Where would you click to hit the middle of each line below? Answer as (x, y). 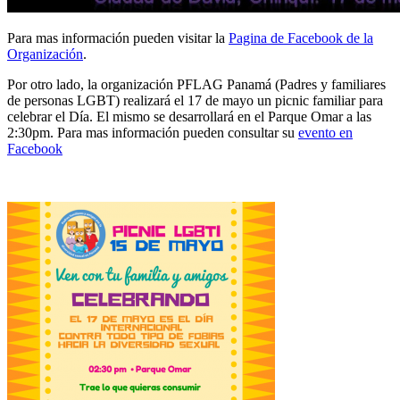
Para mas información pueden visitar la (118, 37)
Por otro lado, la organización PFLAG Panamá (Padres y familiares (196, 84)
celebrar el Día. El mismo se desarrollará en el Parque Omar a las (189, 116)
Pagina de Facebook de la (301, 37)
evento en (325, 132)
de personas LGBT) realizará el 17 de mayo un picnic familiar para (195, 100)
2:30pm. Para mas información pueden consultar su (153, 132)
